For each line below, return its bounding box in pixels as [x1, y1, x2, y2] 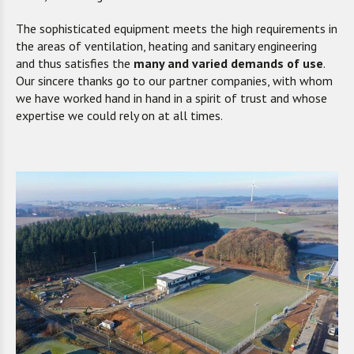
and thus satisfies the [16, 55, 134, 71]
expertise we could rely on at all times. [16, 107, 223, 123]
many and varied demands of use [134, 55, 323, 71]
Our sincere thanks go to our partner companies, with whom [16, 73, 333, 88]
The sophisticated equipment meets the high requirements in [16, 21, 337, 36]
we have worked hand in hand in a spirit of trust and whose [16, 90, 327, 106]
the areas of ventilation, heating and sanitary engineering [16, 38, 317, 54]
